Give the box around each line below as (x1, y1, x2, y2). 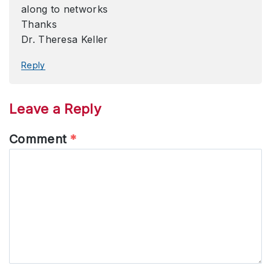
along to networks (21, 2, 108, 15)
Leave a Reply (9, 100, 101, 117)
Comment (9, 131, 71, 146)
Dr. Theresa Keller (21, 33, 108, 45)
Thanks (21, 18, 57, 30)
